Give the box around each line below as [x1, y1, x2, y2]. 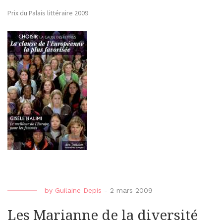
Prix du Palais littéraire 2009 [7, 8, 88, 18]
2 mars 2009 [110, 186, 153, 195]
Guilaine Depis [55, 186, 102, 195]
